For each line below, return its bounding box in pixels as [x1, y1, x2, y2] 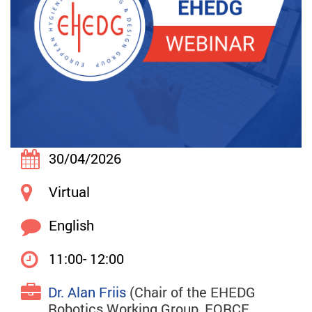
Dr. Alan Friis [48, 283, 126, 302]
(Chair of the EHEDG [126, 283, 256, 302]
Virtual [49, 182, 90, 201]
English [49, 216, 94, 235]
